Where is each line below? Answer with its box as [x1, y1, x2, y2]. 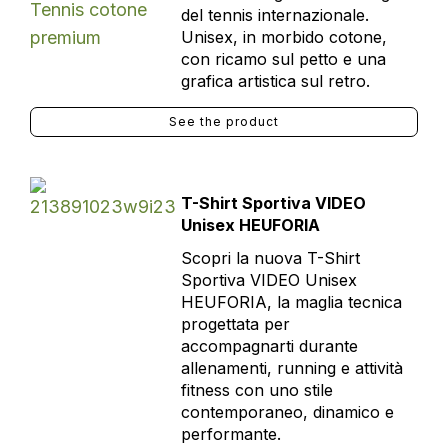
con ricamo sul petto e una [180, 49, 386, 69]
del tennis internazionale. [180, 5, 369, 25]
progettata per [180, 314, 290, 334]
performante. [180, 424, 281, 444]
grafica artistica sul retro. [180, 71, 370, 91]
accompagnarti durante [180, 336, 358, 356]
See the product [169, 114, 279, 129]
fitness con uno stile [180, 380, 333, 400]
